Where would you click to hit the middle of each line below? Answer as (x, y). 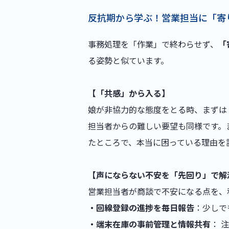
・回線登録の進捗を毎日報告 (141, 208)
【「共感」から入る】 (129, 93)
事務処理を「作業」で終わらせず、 (153, 44)
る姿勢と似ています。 (128, 60)
